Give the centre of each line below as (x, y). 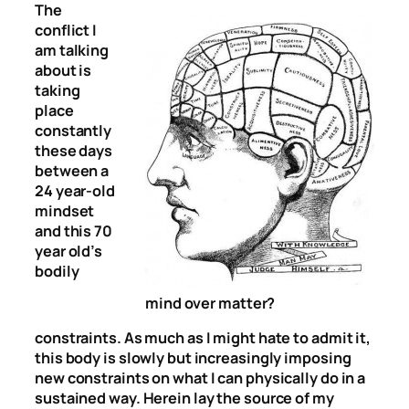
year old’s (69, 251)
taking (58, 90)
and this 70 (73, 231)
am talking (72, 50)
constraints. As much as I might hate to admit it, (203, 338)
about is (63, 70)
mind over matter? (210, 304)
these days (74, 150)
